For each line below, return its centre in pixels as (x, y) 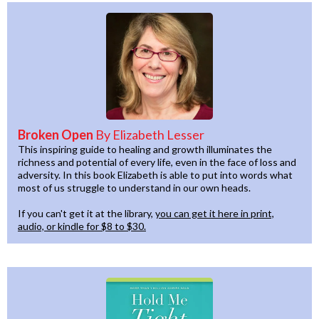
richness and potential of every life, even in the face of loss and (157, 162)
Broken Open (57, 134)
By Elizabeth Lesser (150, 134)
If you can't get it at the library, (87, 213)
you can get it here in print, (215, 213)
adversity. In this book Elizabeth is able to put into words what (155, 174)
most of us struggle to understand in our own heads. (134, 187)
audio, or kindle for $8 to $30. (82, 226)
